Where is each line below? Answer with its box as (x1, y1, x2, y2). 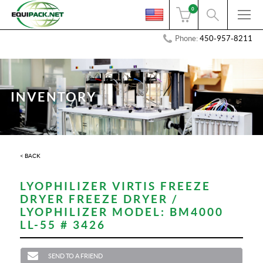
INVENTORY (10, 90, 96, 104)
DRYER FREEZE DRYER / (20, 193, 178, 205)
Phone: (175, 34, 200, 43)
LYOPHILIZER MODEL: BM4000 (20, 205, 224, 218)
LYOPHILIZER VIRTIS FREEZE (20, 180, 211, 193)
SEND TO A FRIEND (48, 252, 103, 259)
